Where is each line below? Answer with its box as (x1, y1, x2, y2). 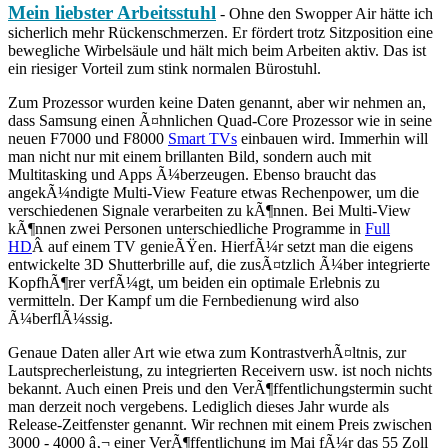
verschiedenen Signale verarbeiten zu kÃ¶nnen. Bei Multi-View (8, 201, 411, 219)
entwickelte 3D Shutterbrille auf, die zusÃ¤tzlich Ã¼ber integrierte (8, 255, 430, 273)
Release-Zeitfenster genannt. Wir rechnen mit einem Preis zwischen (8, 415, 432, 433)
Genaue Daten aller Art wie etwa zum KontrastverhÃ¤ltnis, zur (8, 343, 406, 361)
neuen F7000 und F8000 (8, 129, 168, 147)
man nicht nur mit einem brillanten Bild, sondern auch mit (8, 147, 371, 165)
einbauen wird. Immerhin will (237, 129, 428, 147)
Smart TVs (168, 129, 237, 147)
